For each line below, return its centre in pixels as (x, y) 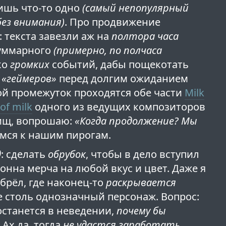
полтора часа (145, 36)
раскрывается (141, 183)
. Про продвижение (113, 22)
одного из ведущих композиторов (119, 107)
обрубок (67, 154)
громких (30, 65)
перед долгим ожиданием (123, 79)
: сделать (25, 154)
